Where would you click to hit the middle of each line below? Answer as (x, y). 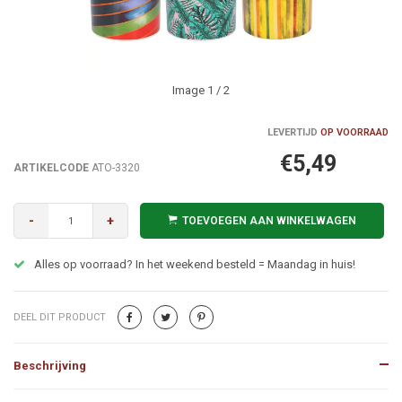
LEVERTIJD (293, 132)
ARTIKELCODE (51, 168)
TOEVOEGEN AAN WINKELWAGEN (269, 221)
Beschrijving (50, 366)
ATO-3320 (114, 168)
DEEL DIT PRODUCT (60, 317)
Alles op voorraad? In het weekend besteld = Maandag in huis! (195, 264)
